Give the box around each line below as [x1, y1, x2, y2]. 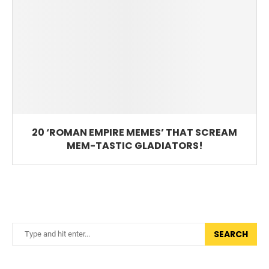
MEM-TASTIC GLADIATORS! [66, 138, 203, 153]
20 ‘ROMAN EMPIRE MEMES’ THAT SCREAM [32, 125, 237, 139]
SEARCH [214, 228, 248, 240]
